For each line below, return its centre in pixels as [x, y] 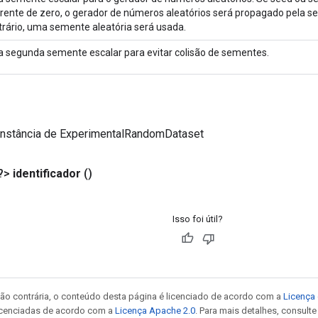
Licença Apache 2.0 [155, 310]
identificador [47, 173]
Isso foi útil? [198, 219]
